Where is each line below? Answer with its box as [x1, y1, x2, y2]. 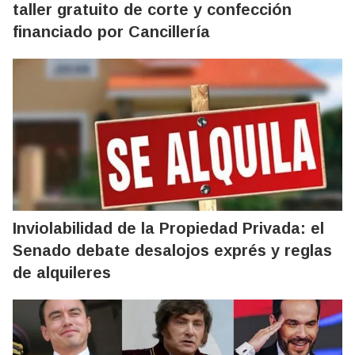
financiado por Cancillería [13, 22, 210, 40]
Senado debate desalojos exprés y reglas [13, 241, 332, 259]
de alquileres [13, 263, 111, 281]
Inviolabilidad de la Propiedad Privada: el [13, 219, 324, 237]
